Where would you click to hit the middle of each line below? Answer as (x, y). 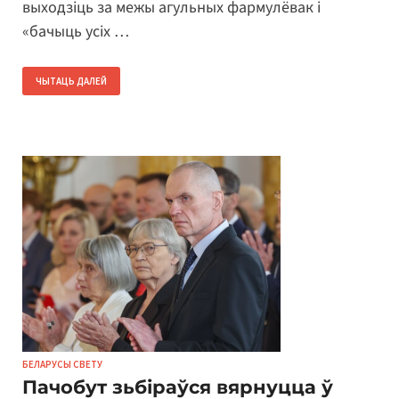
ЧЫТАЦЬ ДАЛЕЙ (71, 81)
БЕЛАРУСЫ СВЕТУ (62, 365)
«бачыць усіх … (76, 32)
